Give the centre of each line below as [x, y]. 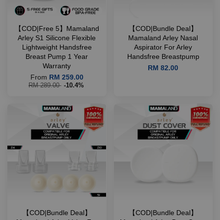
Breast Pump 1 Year [57, 57]
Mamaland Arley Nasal [163, 38]
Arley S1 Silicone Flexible [57, 38]
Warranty [57, 66]
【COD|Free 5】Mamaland [57, 29]
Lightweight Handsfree [57, 47]
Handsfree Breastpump [163, 57]
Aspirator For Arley [163, 47]
